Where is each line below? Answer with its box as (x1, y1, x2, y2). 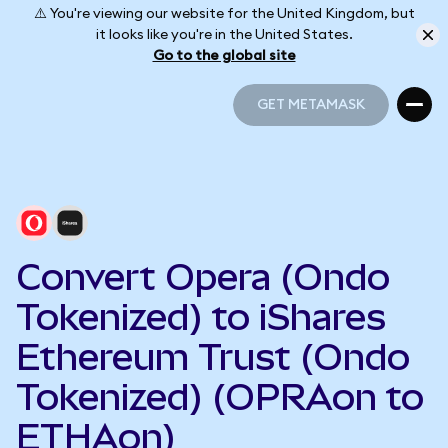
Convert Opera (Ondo (16, 256, 390, 298)
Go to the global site (152, 48, 296, 63)
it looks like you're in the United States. (95, 27, 353, 42)
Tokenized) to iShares (16, 296, 386, 338)
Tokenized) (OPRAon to (16, 376, 424, 418)
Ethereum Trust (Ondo (16, 336, 410, 378)
